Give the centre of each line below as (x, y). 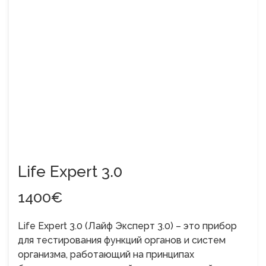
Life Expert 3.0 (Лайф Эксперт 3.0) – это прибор (127, 226)
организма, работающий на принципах (106, 254)
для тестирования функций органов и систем (122, 240)
